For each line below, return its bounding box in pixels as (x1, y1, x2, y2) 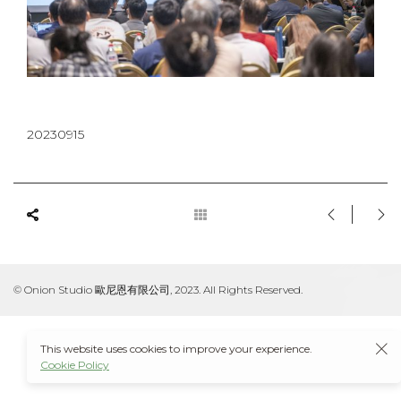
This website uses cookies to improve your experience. (40, 342, 312, 355)
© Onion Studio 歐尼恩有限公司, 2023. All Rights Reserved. (13, 283, 303, 296)
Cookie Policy (40, 358, 109, 371)
